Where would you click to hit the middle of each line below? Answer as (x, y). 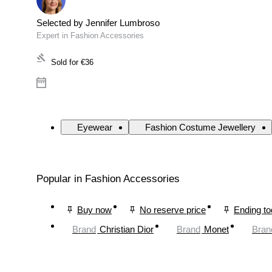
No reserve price (173, 209)
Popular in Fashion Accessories (108, 179)
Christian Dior (127, 229)
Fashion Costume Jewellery (200, 127)
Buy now (94, 209)
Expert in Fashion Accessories (90, 36)
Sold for (65, 63)
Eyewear (95, 127)
